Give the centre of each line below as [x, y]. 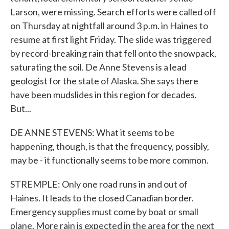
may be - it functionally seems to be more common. [109, 160]
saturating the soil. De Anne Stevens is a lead [98, 67]
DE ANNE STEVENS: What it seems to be [93, 132]
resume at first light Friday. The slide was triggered [111, 39]
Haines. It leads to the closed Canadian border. [102, 198]
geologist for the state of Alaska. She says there [104, 81]
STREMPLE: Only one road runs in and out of [99, 184]
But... [21, 108]
